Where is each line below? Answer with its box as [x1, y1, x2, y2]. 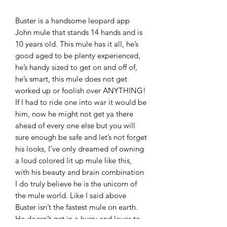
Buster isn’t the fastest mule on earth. [15, 202, 138, 212]
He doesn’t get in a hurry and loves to [15, 214, 140, 223]
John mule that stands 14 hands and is [15, 27, 142, 37]
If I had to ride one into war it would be [15, 97, 146, 107]
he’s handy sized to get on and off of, [15, 62, 137, 72]
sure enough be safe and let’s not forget [15, 132, 147, 142]
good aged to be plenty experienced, [15, 51, 140, 60]
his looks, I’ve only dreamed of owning [15, 144, 144, 154]
